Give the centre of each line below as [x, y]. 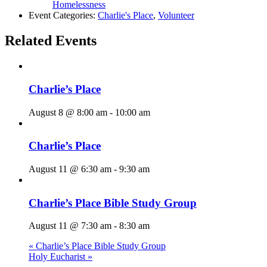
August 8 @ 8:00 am [68, 112]
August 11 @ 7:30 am [70, 226]
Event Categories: [62, 15]
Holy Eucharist [58, 257]
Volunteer [176, 15]
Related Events [51, 41]
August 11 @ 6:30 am [70, 169]
